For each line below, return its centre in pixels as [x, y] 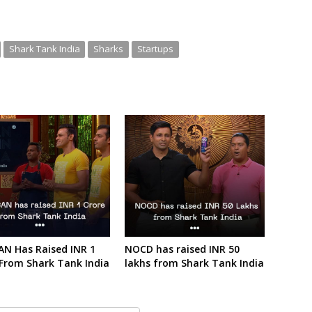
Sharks [109, 48]
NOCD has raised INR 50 [182, 249]
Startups [155, 48]
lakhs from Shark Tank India [194, 263]
